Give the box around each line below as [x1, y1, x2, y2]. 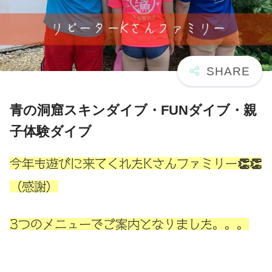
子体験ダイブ [10, 123, 92, 139]
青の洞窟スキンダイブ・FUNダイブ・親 [10, 102, 257, 118]
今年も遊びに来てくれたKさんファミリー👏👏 [10, 157, 262, 169]
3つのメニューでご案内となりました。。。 [10, 217, 249, 230]
